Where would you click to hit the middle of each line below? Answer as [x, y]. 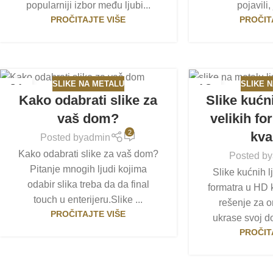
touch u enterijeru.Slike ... [88, 199]
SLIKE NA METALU [88, 83]
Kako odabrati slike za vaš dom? [88, 154]
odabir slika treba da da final [88, 184]
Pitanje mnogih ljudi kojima [88, 169]
